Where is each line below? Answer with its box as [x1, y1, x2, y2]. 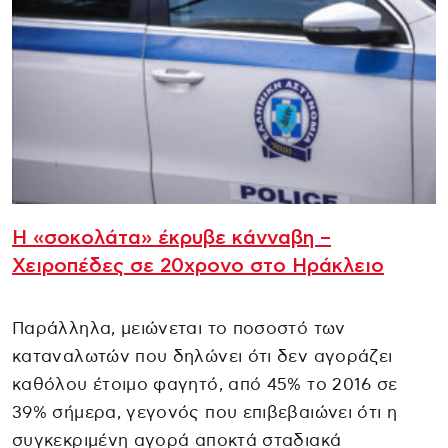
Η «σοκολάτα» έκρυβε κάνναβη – [12, 227, 331, 248]
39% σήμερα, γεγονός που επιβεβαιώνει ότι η [12, 403, 398, 421]
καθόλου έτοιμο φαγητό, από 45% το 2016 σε [12, 375, 398, 393]
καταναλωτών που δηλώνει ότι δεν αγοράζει [12, 347, 393, 365]
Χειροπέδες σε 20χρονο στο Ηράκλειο [12, 255, 384, 276]
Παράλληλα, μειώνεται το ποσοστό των [12, 319, 346, 337]
